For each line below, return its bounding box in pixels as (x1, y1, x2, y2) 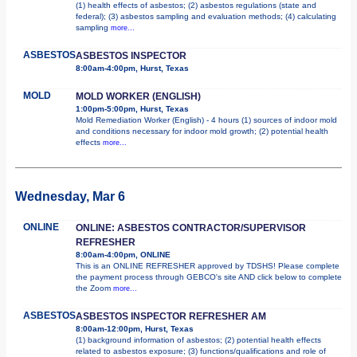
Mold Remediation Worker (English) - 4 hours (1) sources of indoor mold (76, 115, 337, 124)
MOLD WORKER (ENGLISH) (76, 90, 201, 102)
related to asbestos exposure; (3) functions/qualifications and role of (76, 346, 326, 355)
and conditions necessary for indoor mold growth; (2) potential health (76, 126, 328, 135)
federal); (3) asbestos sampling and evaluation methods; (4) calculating (76, 11, 336, 21)
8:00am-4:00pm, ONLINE (76, 249, 171, 259)
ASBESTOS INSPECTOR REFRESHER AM (76, 310, 266, 322)
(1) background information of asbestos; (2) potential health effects (76, 335, 321, 344)
